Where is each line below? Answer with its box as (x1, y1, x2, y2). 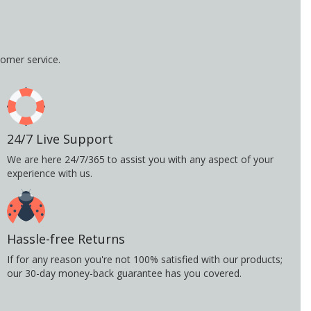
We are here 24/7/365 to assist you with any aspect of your (7, 153, 274, 167)
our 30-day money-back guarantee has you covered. (7, 267, 242, 280)
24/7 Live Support (7, 131, 113, 148)
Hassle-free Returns (7, 230, 125, 248)
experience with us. (7, 167, 92, 180)
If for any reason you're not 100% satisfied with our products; (7, 253, 283, 267)
